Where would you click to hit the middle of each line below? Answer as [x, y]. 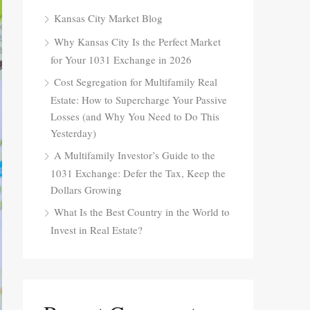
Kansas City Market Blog [108, 18]
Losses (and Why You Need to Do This [135, 116]
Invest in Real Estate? [97, 230]
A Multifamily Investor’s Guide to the [135, 155]
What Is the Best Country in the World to [142, 212]
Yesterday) [73, 133]
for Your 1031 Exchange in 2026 [121, 60]
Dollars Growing [86, 190]
